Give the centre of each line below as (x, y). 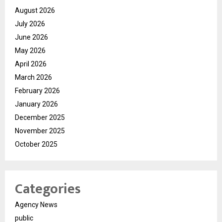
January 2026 (36, 104)
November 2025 (40, 131)
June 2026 (31, 37)
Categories (48, 189)
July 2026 (30, 24)
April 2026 (31, 64)
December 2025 (40, 117)
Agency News (36, 205)
